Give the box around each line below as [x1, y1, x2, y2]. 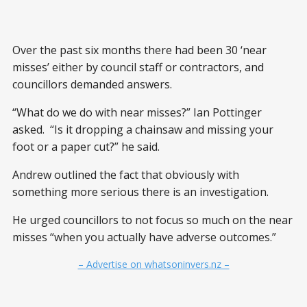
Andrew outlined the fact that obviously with [12, 167, 239, 182]
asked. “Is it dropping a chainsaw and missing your [12, 122, 273, 137]
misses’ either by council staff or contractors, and [12, 60, 264, 75]
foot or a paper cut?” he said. [12, 139, 160, 154]
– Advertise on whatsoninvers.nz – [77, 258, 230, 271]
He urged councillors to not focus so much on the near [12, 212, 293, 228]
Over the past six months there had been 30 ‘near [12, 42, 267, 58]
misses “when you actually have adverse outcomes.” [12, 230, 276, 245]
